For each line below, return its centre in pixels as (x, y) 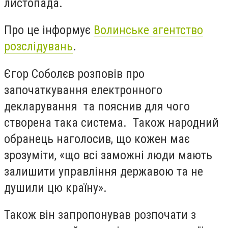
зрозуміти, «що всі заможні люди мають (108, 155)
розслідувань (38, 47)
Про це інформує (49, 30)
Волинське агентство (148, 30)
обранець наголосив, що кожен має (97, 139)
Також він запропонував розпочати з (100, 215)
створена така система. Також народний (111, 122)
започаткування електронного (83, 90)
